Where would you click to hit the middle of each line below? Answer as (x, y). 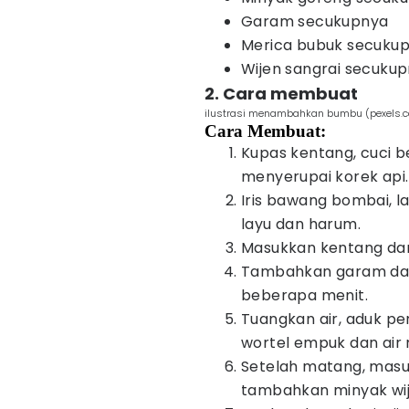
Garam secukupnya (315, 21)
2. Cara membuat (281, 94)
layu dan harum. (301, 224)
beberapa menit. (304, 295)
